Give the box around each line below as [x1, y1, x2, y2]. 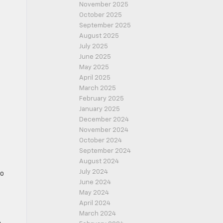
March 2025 [79, 85, 116, 92]
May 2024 [79, 190, 109, 196]
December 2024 [79, 116, 129, 123]
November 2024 [79, 127, 128, 133]
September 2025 [79, 22, 131, 29]
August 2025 [79, 33, 119, 39]
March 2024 [79, 211, 116, 217]
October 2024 [79, 137, 122, 144]
